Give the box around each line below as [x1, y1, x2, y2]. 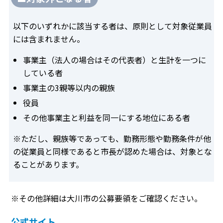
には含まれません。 [13, 33, 85, 45]
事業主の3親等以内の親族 [23, 82, 115, 94]
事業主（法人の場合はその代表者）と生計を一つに [23, 54, 206, 66]
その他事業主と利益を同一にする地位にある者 [23, 111, 190, 124]
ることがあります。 [13, 158, 84, 171]
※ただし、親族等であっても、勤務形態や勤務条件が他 [13, 132, 211, 145]
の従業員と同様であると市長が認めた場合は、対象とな [13, 145, 212, 158]
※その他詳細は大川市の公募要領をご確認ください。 [11, 192, 202, 205]
